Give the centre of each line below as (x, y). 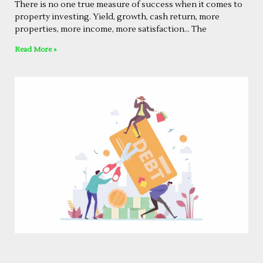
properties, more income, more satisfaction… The (111, 30)
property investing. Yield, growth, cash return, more (117, 17)
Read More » (36, 50)
